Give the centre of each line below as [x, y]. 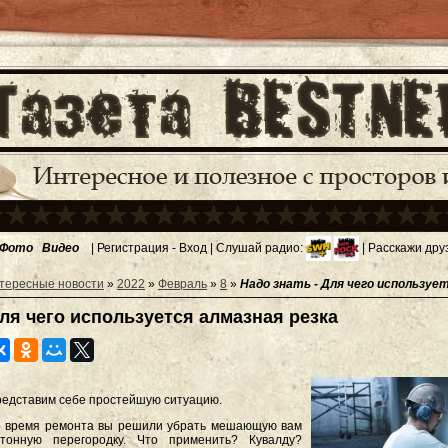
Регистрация [133, 247]
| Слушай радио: [256, 247]
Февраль [182, 284]
